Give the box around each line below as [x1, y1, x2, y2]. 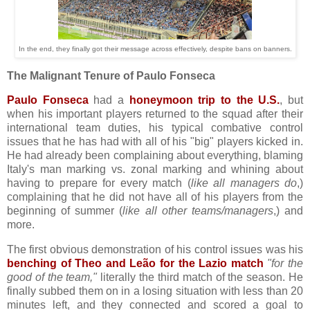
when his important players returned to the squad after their [7, 108, 303, 120]
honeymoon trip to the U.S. [129, 94, 280, 107]
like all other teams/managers [122, 205, 273, 217]
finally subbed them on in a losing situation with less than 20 [7, 285, 303, 298]
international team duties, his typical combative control [7, 122, 303, 134]
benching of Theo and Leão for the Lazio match [7, 257, 264, 270]
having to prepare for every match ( [7, 177, 191, 190]
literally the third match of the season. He [97, 271, 304, 284]
